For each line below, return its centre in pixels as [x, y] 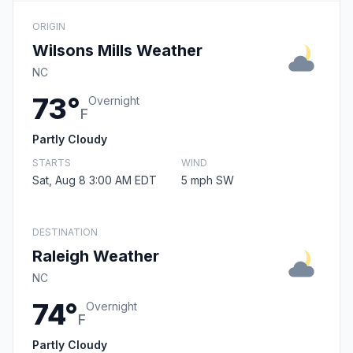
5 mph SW [208, 180]
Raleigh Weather [96, 256]
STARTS [52, 163]
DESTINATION [65, 232]
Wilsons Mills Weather [117, 51]
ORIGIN [49, 27]
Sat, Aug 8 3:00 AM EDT [95, 180]
